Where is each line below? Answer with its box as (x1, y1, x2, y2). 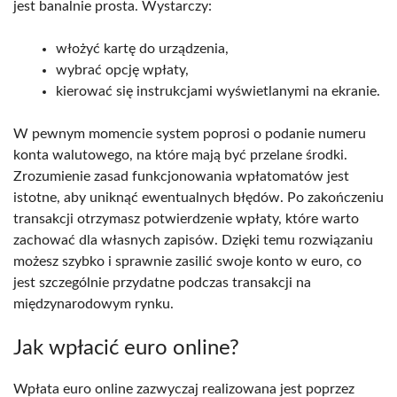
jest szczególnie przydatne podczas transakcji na (13, 275, 311, 290)
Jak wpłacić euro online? (13, 337, 239, 359)
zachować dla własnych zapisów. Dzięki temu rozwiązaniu (13, 232, 373, 247)
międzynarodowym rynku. (13, 296, 174, 311)
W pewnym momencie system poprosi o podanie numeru (13, 126, 366, 141)
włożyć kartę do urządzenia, (56, 41, 229, 56)
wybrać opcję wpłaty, (56, 62, 189, 77)
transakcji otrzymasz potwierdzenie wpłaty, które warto (13, 211, 359, 226)
